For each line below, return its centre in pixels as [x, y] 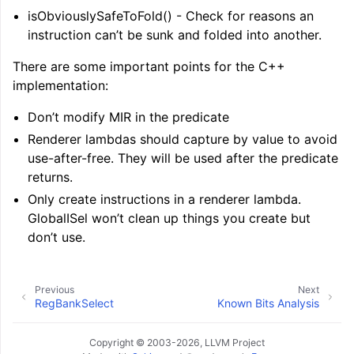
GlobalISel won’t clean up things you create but [169, 218]
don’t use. [57, 237]
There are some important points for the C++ [149, 66]
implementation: [60, 85]
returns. [51, 177]
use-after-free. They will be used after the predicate [183, 158]
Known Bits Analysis [268, 303]
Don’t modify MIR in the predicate [129, 117]
